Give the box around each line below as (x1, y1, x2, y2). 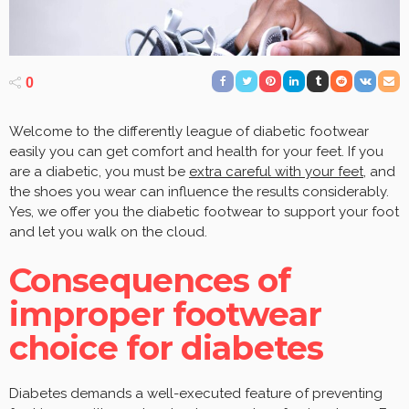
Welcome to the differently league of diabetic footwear (9, 122, 369, 140)
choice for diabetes (9, 327, 323, 368)
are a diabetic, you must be (9, 163, 189, 180)
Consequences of (9, 259, 291, 300)
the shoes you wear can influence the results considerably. (9, 183, 389, 200)
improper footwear (9, 293, 321, 334)
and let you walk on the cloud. (9, 223, 207, 240)
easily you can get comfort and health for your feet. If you (9, 142, 383, 160)
